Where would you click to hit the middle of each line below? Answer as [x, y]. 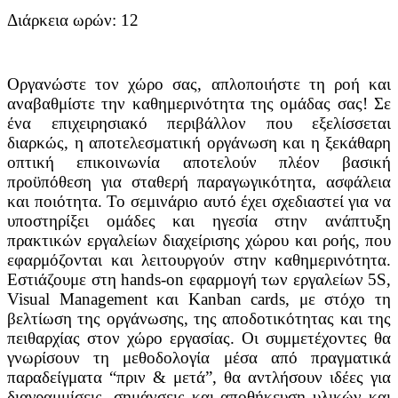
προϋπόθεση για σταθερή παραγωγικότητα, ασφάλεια [199, 182]
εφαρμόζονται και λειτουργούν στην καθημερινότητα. [199, 260]
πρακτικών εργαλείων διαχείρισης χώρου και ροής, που [199, 241]
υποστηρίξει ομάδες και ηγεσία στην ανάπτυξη [199, 221]
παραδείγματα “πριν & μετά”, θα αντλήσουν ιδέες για [199, 378]
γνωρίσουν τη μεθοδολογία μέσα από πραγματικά [199, 358]
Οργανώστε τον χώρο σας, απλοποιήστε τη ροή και [199, 84]
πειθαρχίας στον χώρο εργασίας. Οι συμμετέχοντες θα [199, 338]
